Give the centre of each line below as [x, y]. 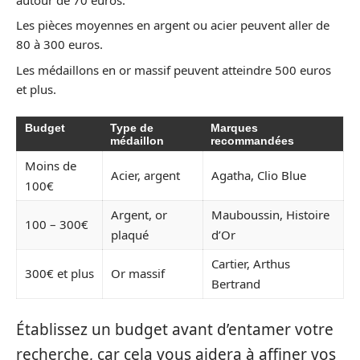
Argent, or [139, 215]
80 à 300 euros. [59, 45]
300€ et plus [59, 274]
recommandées [252, 141]
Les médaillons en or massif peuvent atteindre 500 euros [174, 70]
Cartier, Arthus [251, 264]
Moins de [51, 166]
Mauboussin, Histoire [270, 215]
